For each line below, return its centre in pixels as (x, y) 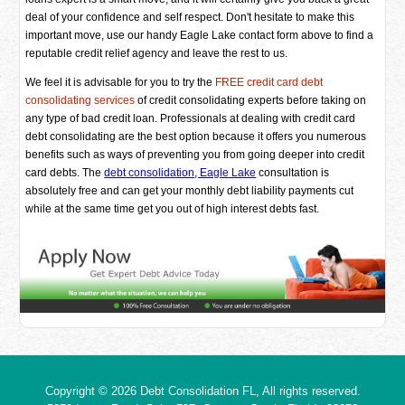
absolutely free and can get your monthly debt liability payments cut (190, 191)
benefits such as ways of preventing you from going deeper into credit (195, 155)
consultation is (293, 173)
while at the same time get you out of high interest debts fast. (173, 209)
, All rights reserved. (308, 391)
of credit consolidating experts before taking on (251, 100)
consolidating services (80, 100)
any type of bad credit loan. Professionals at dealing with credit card (191, 118)
